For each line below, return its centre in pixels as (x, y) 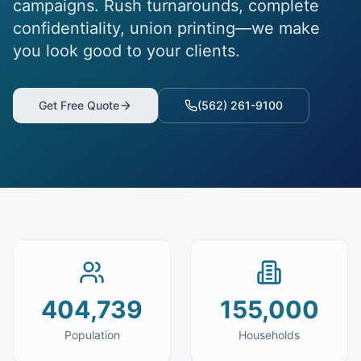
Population (92, 335)
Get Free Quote (79, 105)
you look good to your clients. (127, 51)
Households (269, 335)
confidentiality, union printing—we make (166, 28)
